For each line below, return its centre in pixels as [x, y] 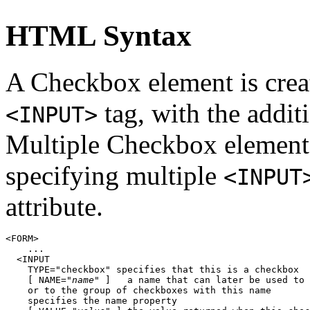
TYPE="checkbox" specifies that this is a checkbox [152, 269]
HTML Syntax [99, 35]
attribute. [54, 206]
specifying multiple [115, 175]
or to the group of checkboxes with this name [138, 290]
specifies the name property [91, 300]
